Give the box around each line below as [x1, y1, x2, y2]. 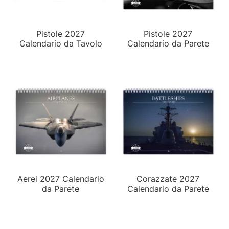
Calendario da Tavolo [19, 38, 102, 49]
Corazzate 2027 [136, 173, 200, 184]
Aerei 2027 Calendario [17, 173, 104, 184]
